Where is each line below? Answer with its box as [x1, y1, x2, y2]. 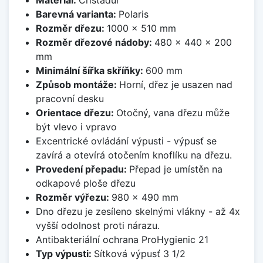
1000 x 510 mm [106, 22, 176, 34]
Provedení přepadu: [35, 163, 129, 175]
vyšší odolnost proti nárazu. [35, 219, 160, 231]
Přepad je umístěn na [129, 163, 222, 175]
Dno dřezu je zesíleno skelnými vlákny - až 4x [35, 205, 240, 217]
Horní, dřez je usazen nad [119, 78, 232, 90]
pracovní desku [35, 92, 104, 104]
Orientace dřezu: [35, 106, 116, 119]
